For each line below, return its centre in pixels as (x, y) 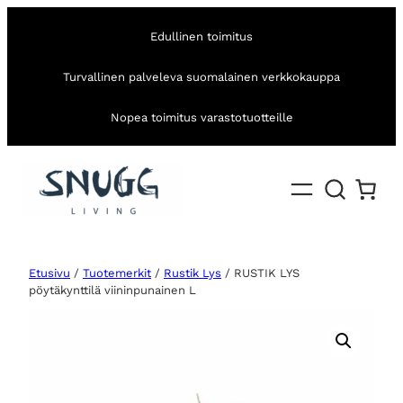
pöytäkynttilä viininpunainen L (112, 291)
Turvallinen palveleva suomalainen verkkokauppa (201, 76)
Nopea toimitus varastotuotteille (201, 117)
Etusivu (49, 273)
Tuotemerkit (117, 273)
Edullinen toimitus (201, 36)
